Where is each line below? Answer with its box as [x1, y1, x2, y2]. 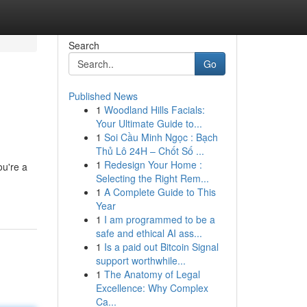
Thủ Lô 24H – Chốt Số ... [95, 144, 204, 158]
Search [68, 38, 99, 52]
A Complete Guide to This [103, 185, 216, 199]
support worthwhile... [95, 254, 186, 267]
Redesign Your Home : [103, 158, 202, 171]
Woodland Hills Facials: [103, 103, 205, 116]
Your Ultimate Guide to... [95, 116, 202, 130]
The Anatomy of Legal [103, 267, 200, 281]
